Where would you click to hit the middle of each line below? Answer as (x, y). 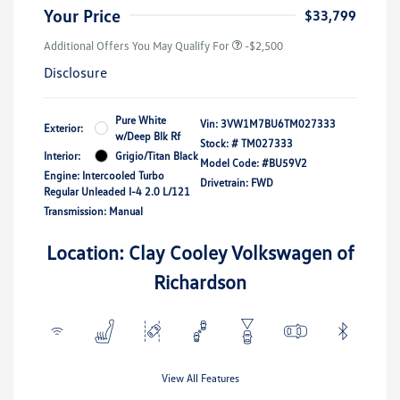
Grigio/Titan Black (157, 155)
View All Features (200, 378)
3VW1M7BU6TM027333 (278, 123)
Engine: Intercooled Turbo (104, 175)
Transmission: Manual (93, 211)
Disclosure (75, 72)
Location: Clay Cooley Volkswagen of (200, 252)
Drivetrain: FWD (237, 182)
